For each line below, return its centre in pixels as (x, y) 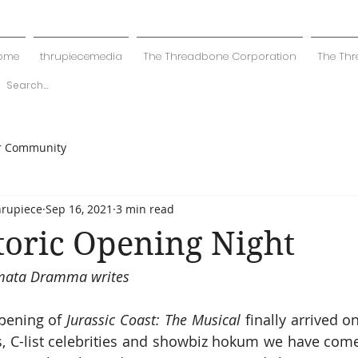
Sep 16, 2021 (79, 209)
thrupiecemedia (81, 56)
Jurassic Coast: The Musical (153, 320)
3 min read (145, 209)
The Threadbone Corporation (219, 56)
